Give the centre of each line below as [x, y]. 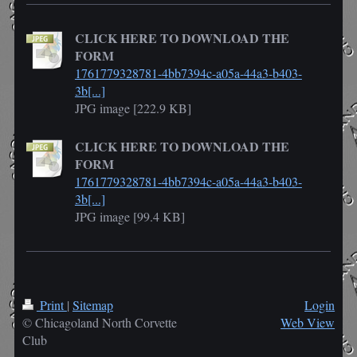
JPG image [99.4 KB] [129, 216]
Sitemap [92, 304]
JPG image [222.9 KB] [133, 108]
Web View [308, 322]
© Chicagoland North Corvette [99, 322]
